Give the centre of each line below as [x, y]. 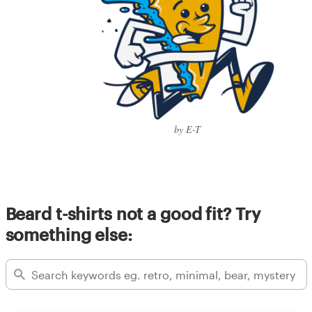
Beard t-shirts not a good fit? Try [133, 214]
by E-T [187, 130]
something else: [69, 235]
